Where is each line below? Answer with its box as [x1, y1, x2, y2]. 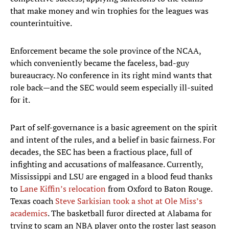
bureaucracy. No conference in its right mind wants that [10, 70, 212, 81]
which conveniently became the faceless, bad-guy [10, 57, 189, 69]
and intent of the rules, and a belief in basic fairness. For [10, 134, 215, 146]
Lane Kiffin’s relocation [20, 183, 106, 195]
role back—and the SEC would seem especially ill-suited [10, 82, 213, 94]
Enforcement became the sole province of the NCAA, [10, 45, 201, 57]
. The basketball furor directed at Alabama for [48, 208, 212, 219]
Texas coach [10, 195, 55, 207]
